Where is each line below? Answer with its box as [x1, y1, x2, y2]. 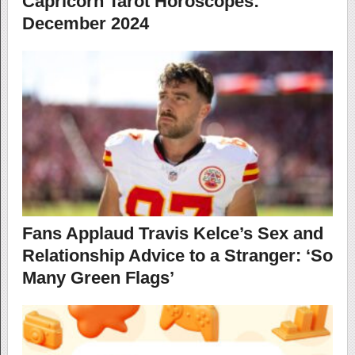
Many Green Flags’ [21, 268, 174, 288]
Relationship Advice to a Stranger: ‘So [21, 246, 333, 266]
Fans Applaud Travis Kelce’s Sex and [21, 223, 323, 244]
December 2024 [21, 13, 149, 34]
